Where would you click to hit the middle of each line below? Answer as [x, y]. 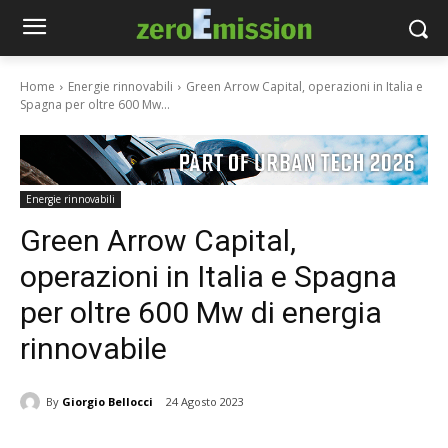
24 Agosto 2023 [205, 402]
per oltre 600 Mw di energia [201, 313]
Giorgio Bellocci [107, 401]
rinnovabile [93, 349]
